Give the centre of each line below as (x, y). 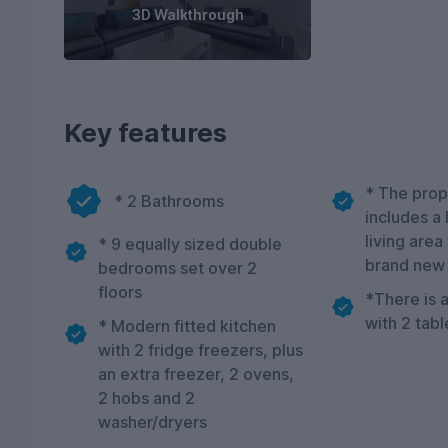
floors (120, 292)
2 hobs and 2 (146, 398)
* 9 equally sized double (190, 244)
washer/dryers (152, 422)
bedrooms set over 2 (177, 268)
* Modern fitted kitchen (187, 326)
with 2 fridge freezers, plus (200, 350)
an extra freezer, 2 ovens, (196, 374)
